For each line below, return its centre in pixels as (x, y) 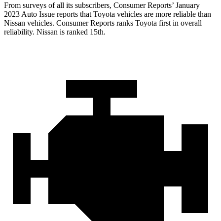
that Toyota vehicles (111, 14)
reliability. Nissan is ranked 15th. (55, 32)
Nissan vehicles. (30, 23)
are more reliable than (177, 14)
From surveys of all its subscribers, (59, 5)
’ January (186, 5)
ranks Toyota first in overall (158, 23)
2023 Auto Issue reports (42, 14)
